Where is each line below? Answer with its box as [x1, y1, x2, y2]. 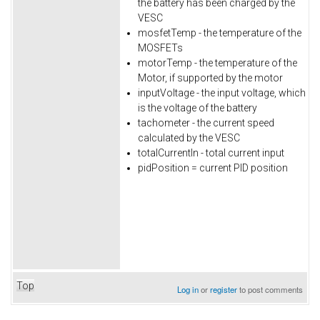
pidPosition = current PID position [138, 161, 288, 174]
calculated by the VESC [138, 131, 240, 144]
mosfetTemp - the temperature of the [138, 26, 301, 39]
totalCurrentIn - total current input [138, 146, 284, 159]
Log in [177, 283, 199, 295]
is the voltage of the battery [138, 101, 257, 114]
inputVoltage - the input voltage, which [138, 86, 306, 99]
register [210, 283, 238, 295]
